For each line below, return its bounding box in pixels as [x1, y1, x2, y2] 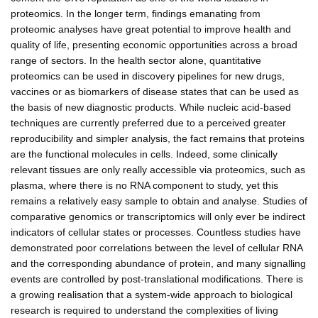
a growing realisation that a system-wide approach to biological [11, 288, 292, 300]
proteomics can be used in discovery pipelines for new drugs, [11, 70, 285, 82]
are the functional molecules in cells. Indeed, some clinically [11, 148, 278, 160]
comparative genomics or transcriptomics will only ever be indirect [11, 210, 305, 222]
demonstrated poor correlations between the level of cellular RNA [11, 241, 302, 253]
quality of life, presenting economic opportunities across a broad [11, 38, 297, 50]
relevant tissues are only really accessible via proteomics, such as [11, 163, 305, 175]
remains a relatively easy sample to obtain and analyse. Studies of [11, 194, 307, 207]
